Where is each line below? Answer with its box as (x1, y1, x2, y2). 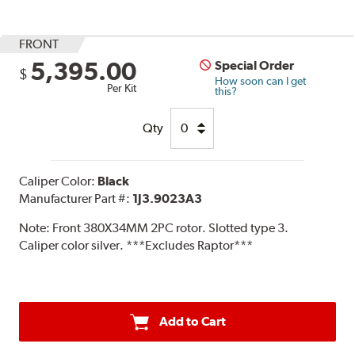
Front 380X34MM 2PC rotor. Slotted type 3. (52, 219, 289, 235)
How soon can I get (215, 74, 307, 87)
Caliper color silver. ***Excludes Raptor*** (19, 237, 254, 253)
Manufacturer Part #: (19, 190, 133, 206)
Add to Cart (158, 313, 226, 329)
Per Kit (107, 81, 137, 94)
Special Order (215, 57, 295, 73)
